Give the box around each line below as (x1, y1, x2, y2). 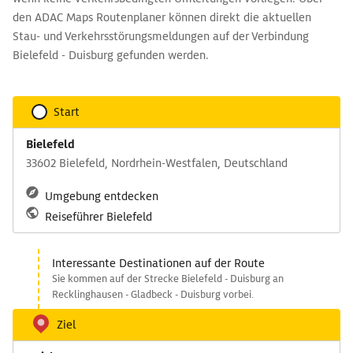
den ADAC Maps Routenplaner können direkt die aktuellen (13, 10, 311, 24)
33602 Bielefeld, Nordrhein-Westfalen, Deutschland (26, 156, 288, 170)
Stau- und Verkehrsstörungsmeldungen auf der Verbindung (13, 29, 309, 43)
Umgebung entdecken (45, 189, 158, 203)
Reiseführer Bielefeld (45, 210, 152, 224)
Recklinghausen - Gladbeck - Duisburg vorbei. (52, 288, 254, 301)
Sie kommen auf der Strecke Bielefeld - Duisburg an (52, 272, 284, 285)
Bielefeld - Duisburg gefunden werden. (13, 48, 209, 62)
